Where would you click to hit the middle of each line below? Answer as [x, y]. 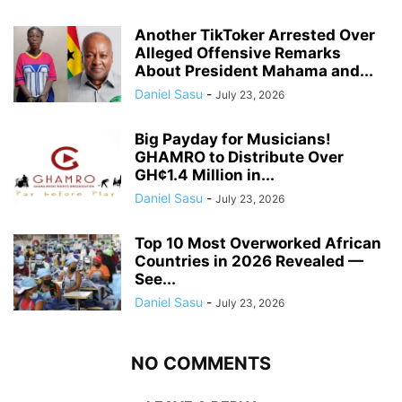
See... [155, 280]
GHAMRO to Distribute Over [239, 157]
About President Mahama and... [254, 71]
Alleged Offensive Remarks [238, 53]
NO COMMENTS [201, 364]
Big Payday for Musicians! [233, 140]
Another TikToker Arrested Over [255, 35]
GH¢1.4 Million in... [205, 175]
